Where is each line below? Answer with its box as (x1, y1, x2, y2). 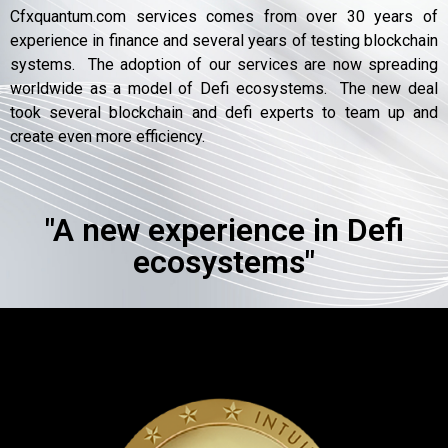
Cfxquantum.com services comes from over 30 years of (10, 7, 438, 27)
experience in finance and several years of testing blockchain (10, 31, 438, 51)
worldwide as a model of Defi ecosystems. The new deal (10, 79, 438, 99)
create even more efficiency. (10, 127, 205, 147)
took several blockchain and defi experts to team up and (10, 103, 438, 123)
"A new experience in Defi (44, 210, 404, 249)
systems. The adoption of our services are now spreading (10, 55, 438, 75)
